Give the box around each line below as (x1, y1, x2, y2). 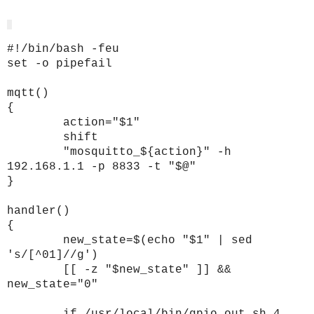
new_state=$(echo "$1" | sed (63, 234, 252, 247)
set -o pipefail (7, 57, 112, 71)
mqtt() (7, 87, 49, 100)
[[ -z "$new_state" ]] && (63, 264, 231, 277)
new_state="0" (7, 278, 98, 292)
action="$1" (63, 116, 140, 130)
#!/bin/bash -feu (7, 43, 119, 56)
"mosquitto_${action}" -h (63, 146, 231, 159)
